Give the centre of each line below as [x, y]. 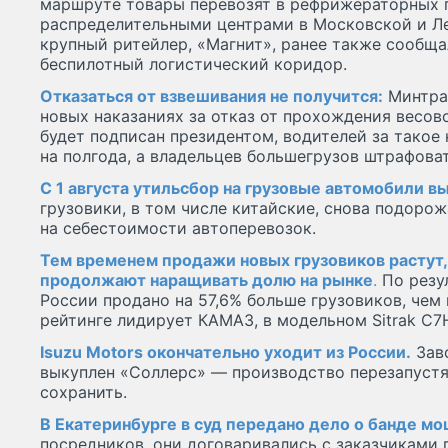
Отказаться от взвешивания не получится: [211, 96]
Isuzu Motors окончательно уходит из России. [225, 352]
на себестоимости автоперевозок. [178, 228]
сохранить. [83, 392]
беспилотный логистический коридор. [193, 64]
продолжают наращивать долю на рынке [206, 280]
